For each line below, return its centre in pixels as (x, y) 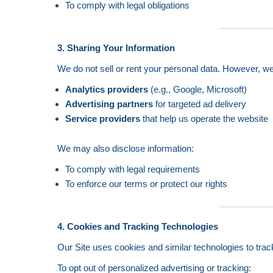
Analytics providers (106, 89)
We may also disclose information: (126, 148)
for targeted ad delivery (199, 104)
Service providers (102, 119)
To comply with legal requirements (132, 169)
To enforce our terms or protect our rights (146, 184)
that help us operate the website (204, 119)
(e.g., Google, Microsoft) (197, 89)
